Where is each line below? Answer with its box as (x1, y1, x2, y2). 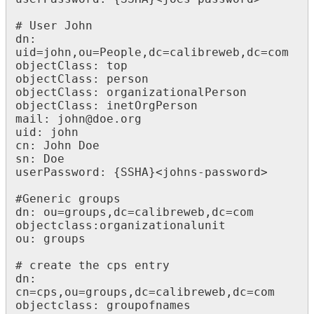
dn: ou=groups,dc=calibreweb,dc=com (15, 205, 254, 219)
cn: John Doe (15, 138, 100, 152)
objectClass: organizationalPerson (15, 85, 247, 99)
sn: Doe (15, 151, 64, 165)
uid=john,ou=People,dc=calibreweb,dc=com (15, 45, 289, 59)
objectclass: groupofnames (15, 298, 191, 312)
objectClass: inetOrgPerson (15, 98, 198, 112)
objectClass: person (15, 71, 149, 86)
